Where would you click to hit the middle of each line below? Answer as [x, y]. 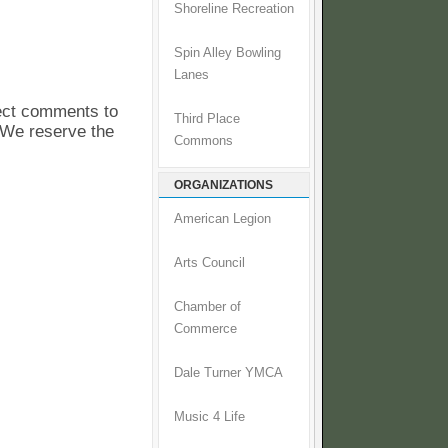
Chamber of [207, 307]
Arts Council [209, 263]
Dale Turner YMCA [228, 373]
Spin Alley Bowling [227, 53]
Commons [203, 141]
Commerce [205, 329]
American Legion [222, 219]
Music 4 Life [209, 417]
